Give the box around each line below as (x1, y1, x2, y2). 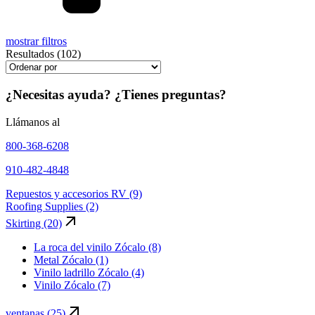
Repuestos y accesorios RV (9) (6, 187, 142, 200)
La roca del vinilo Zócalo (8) (34, 240, 161, 253)
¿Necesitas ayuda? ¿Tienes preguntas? (6, 86, 226, 102)
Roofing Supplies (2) (6, 200, 98, 212)
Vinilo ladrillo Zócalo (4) (34, 266, 144, 278)
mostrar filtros (6, 35, 67, 48)
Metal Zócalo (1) (34, 253, 108, 266)
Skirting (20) (6, 217, 62, 229)
